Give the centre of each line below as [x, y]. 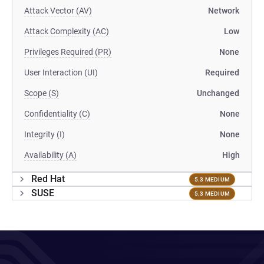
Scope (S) [42, 93]
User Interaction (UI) [61, 72]
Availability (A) [50, 155]
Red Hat [48, 179]
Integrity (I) [44, 134]
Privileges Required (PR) [68, 52]
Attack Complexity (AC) [67, 31]
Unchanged [218, 93]
